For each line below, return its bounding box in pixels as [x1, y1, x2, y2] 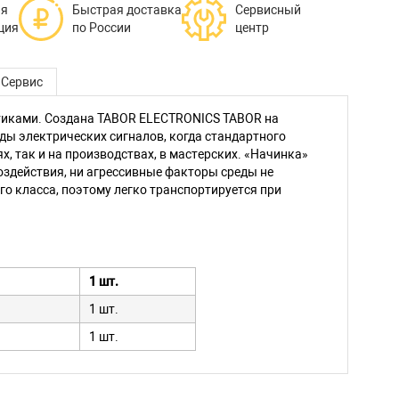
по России [71, 20, 131, 35]
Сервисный [234, 3, 301, 17]
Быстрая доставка [71, 3, 182, 17]
